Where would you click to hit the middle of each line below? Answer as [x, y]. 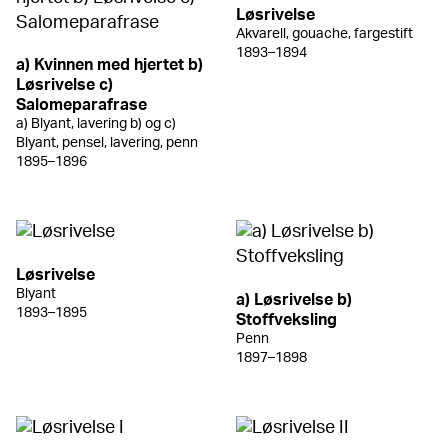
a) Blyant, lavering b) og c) [96, 124]
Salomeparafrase [81, 105]
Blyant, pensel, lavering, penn [107, 143]
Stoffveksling [286, 319]
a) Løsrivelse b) [294, 299]
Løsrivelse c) [64, 85]
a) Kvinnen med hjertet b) [109, 65]
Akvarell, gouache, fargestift [324, 34]
